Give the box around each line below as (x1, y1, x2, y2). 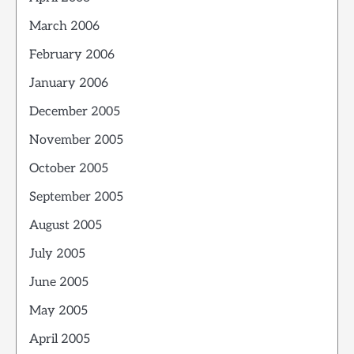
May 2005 (29, 303, 88, 318)
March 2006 (29, 19, 100, 34)
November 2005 (29, 133, 123, 148)
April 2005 (29, 332, 90, 347)
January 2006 (29, 76, 108, 91)
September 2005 (29, 190, 123, 205)
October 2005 (29, 161, 108, 176)
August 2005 (29, 218, 102, 233)
